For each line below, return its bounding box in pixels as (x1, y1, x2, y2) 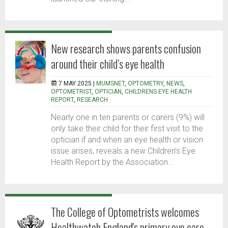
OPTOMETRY (128, 80, 163, 88)
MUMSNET (96, 80, 125, 88)
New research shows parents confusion (51, 40, 201, 57)
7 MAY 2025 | (59, 80, 96, 88)
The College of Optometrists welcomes (51, 204, 199, 220)
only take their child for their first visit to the (51, 124, 203, 134)
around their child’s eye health (51, 55, 164, 72)
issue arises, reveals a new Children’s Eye (51, 146, 195, 156)
